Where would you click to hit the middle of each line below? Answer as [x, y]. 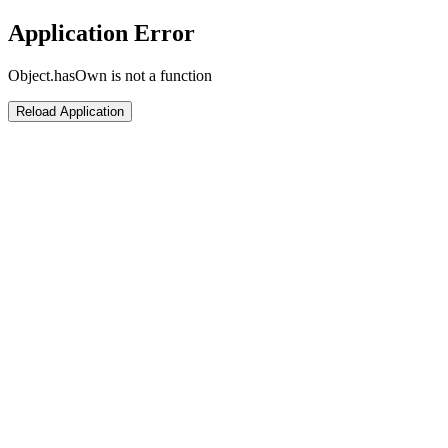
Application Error [101, 32]
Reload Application [70, 111]
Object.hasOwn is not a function [110, 75]
